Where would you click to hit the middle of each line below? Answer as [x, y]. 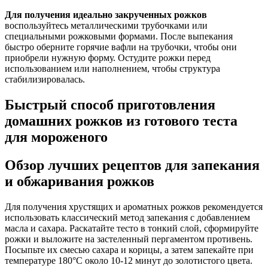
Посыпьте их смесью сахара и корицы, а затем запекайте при [129, 249]
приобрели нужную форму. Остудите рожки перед [108, 57]
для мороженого [56, 137]
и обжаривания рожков [80, 181]
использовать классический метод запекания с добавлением [127, 217]
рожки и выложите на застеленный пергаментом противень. [129, 239]
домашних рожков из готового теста [121, 121]
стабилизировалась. [45, 79]
